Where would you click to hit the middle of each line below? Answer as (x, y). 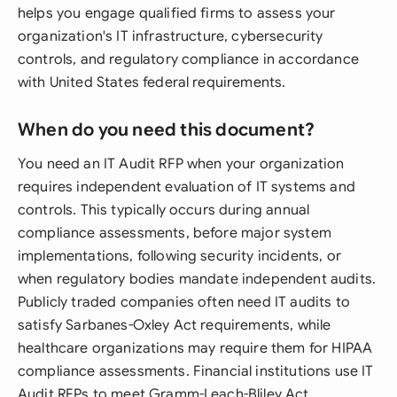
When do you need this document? (167, 130)
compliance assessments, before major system (175, 233)
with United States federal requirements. (152, 82)
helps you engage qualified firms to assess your (177, 13)
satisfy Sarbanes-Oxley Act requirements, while (175, 325)
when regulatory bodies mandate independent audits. (197, 279)
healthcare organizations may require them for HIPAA (195, 348)
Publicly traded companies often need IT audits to (184, 302)
